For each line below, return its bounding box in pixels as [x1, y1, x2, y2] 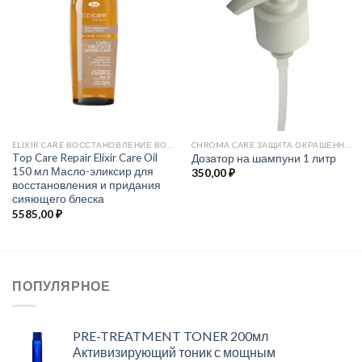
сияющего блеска [11, 192, 104, 206]
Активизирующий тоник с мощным [73, 343, 276, 360]
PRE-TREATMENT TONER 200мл [73, 327, 268, 343]
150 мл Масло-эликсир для [11, 165, 154, 179]
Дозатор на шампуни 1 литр [191, 151, 336, 165]
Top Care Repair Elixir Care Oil [11, 151, 158, 165]
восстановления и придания [11, 179, 161, 192]
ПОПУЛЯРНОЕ [12, 278, 111, 294]
